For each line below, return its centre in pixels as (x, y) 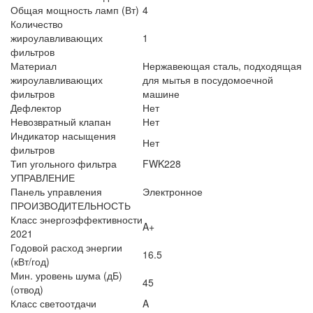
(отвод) (27, 289)
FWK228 (162, 163)
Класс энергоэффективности (77, 219)
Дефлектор (36, 107)
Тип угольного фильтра (64, 163)
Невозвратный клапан (61, 121)
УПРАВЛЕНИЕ (43, 177)
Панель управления (56, 191)
